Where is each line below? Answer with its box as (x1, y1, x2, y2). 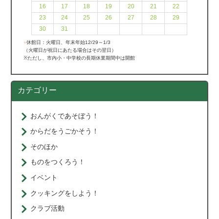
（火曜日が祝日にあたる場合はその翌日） (23, 47, 117, 53)
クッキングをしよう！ (30, 189, 99, 197)
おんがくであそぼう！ (30, 111, 99, 120)
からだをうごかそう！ (30, 127, 99, 135)
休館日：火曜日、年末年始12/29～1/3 (26, 39, 111, 45)
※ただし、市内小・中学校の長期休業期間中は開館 (23, 55, 135, 61)
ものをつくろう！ (30, 158, 86, 166)
